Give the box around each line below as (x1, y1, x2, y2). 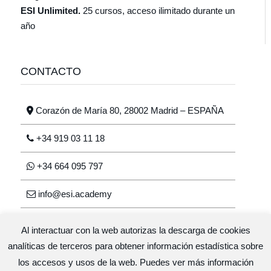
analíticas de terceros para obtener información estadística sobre (8, 241, 263, 252)
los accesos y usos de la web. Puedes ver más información (18, 257, 253, 267)
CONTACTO (20, 65, 81, 77)
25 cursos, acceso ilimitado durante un (82, 5, 235, 16)
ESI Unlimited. (20, 5, 83, 16)
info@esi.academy (35, 189, 112, 199)
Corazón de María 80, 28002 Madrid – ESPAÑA (33, 105, 224, 116)
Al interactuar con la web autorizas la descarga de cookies (21, 224, 250, 235)
